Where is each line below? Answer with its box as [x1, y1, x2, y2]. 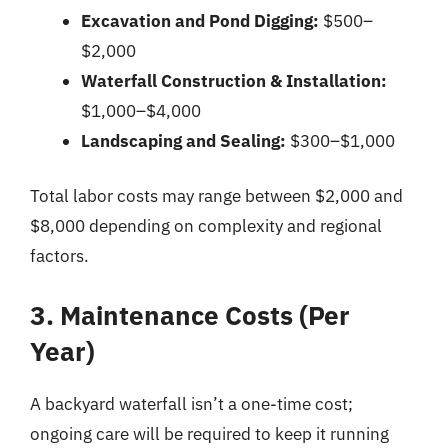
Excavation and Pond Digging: [81, 9, 319, 32]
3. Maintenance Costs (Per [30, 297, 350, 332]
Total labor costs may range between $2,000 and [30, 185, 403, 207]
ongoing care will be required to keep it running [30, 422, 389, 445]
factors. [30, 245, 89, 267]
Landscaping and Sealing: [81, 129, 286, 152]
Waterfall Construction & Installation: [81, 69, 387, 92]
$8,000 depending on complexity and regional [30, 215, 382, 237]
